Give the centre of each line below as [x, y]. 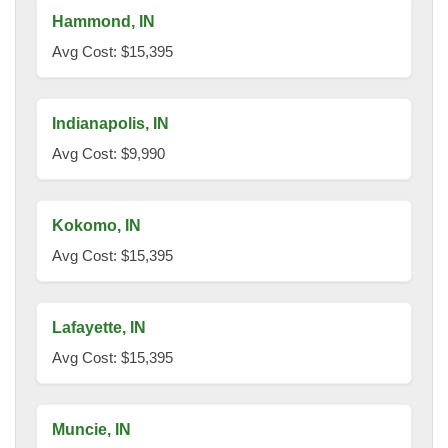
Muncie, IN [91, 430]
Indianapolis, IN [110, 124]
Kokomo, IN [96, 226]
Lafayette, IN [99, 328]
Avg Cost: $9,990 [108, 154]
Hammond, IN [103, 22]
